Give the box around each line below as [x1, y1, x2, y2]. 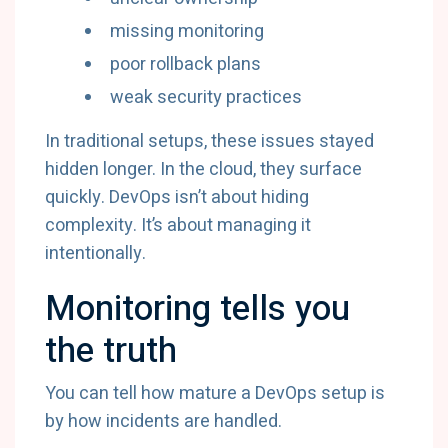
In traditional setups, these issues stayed [45, 128, 374, 155]
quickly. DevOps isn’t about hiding [45, 184, 309, 211]
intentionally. [45, 240, 146, 267]
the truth [45, 325, 177, 377]
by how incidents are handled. [45, 408, 282, 435]
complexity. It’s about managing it [45, 212, 311, 239]
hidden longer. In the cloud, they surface [45, 156, 362, 183]
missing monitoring [110, 18, 264, 45]
